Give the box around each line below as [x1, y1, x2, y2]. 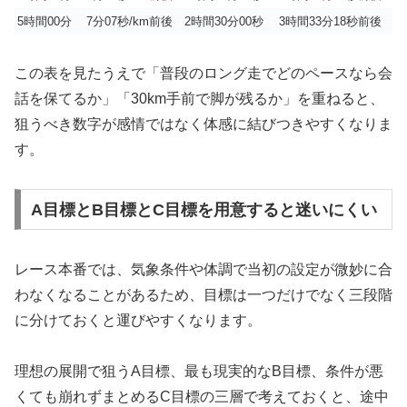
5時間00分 [17, 15, 72, 29]
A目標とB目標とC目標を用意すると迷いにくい [30, 200, 377, 219]
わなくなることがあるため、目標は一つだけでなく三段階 [15, 286, 392, 303]
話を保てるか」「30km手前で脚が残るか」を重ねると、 [15, 91, 384, 107]
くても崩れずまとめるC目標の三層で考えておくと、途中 [15, 389, 389, 405]
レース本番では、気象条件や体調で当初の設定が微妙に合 [15, 261, 392, 277]
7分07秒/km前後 [86, 15, 173, 29]
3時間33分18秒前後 [279, 15, 382, 29]
